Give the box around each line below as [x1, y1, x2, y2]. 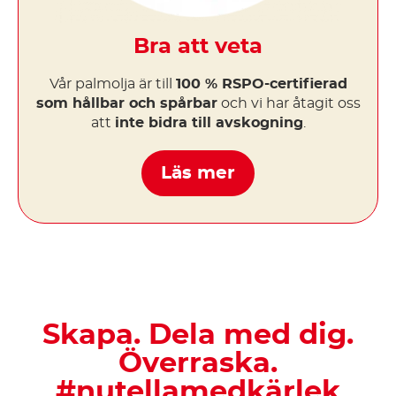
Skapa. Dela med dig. [42, 320, 354, 349]
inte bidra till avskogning [114, 115, 303, 130]
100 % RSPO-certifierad [175, 76, 347, 91]
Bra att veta [133, 35, 263, 57]
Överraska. [118, 348, 278, 377]
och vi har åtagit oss [217, 95, 361, 110]
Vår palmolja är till [49, 76, 176, 91]
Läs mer [161, 164, 235, 182]
